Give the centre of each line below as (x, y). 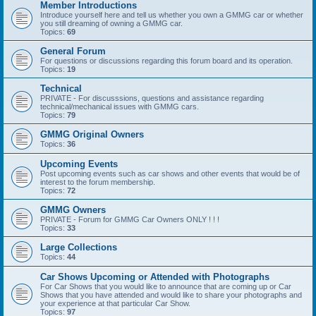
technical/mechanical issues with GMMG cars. (120, 107)
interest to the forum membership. (98, 182)
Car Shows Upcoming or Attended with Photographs (155, 277)
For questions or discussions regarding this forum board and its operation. (166, 61)
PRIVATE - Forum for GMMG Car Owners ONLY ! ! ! (130, 220)
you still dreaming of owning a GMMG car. (111, 24)
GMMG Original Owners (92, 135)
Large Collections (79, 248)
